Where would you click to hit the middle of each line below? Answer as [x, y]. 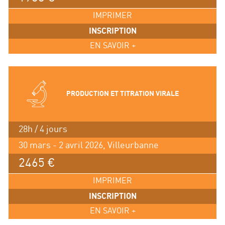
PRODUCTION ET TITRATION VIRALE [122, 94]
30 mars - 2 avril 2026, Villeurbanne [88, 146]
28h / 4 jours [43, 130]
